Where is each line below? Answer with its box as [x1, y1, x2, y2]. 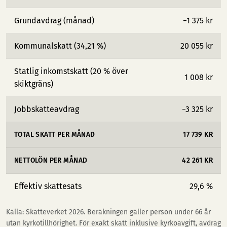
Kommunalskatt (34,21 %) [14, 41, 106, 51]
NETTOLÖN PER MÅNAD [14, 156, 88, 165]
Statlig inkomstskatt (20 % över [14, 66, 128, 76]
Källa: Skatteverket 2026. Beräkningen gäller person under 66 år [6, 208, 211, 216]
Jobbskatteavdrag [14, 104, 79, 114]
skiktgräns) [14, 79, 53, 89]
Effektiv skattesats [14, 181, 82, 191]
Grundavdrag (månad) [14, 16, 94, 25]
